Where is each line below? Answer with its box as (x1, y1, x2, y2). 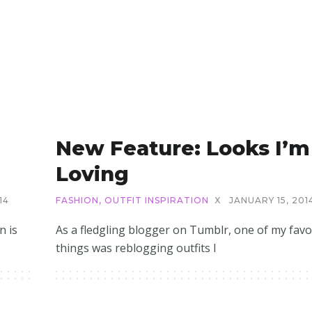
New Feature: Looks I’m (55, 136, 310, 160)
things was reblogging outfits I (55, 240, 217, 256)
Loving (55, 162, 129, 186)
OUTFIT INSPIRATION (104, 195, 209, 205)
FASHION (55, 195, 99, 205)
